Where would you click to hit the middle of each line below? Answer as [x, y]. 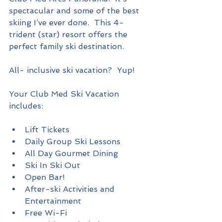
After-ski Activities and [71, 189]
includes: [26, 106]
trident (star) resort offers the [69, 34]
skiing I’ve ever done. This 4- [66, 22]
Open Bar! [47, 177]
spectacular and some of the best [75, 10]
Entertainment [55, 201]
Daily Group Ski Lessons [75, 141]
